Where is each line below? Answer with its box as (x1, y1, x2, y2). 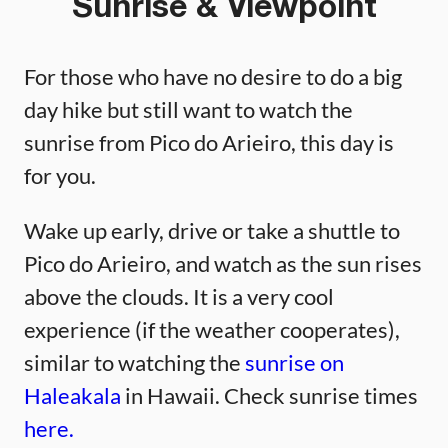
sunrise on (245, 348, 344, 376)
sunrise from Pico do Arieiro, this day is (24, 128, 394, 156)
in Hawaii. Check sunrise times (121, 381, 418, 409)
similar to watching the (24, 348, 245, 376)
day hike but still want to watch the (24, 95, 353, 123)
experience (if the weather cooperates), (24, 315, 400, 343)
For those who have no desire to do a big (24, 62, 402, 90)
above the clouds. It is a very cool (24, 282, 334, 310)
